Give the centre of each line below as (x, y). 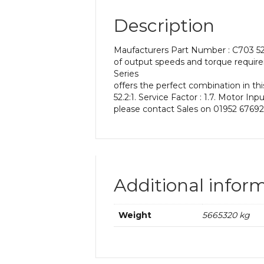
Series (126, 73)
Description (164, 25)
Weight (135, 215)
